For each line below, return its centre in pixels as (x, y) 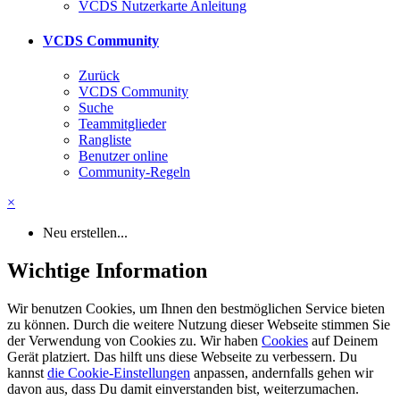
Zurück (99, 76)
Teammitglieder (122, 124)
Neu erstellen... (85, 233)
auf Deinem (343, 340)
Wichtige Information (107, 271)
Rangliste (105, 140)
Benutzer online (123, 156)
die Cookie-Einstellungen (119, 372)
